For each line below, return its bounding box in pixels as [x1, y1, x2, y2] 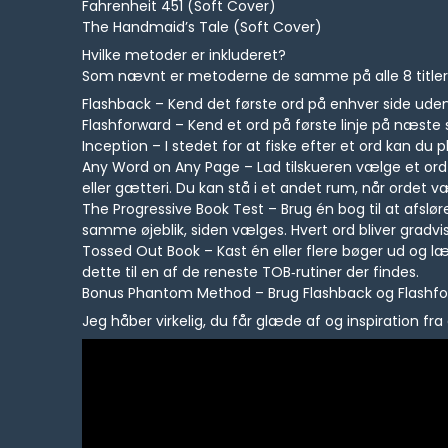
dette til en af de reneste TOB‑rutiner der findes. [82, 262, 420, 283]
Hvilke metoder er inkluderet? [82, 45, 287, 66]
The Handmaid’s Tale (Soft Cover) [82, 17, 323, 38]
